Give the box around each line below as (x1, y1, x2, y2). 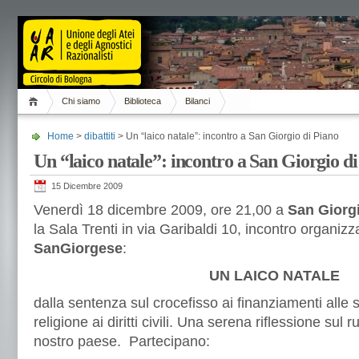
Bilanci (185, 96, 210, 106)
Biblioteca (124, 96, 161, 106)
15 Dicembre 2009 (51, 181, 123, 191)
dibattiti (84, 131, 115, 142)
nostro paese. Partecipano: (34, 333, 210, 349)
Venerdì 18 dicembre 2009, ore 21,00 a (34, 202, 288, 218)
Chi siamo (62, 96, 100, 106)
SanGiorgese (34, 240, 123, 256)
